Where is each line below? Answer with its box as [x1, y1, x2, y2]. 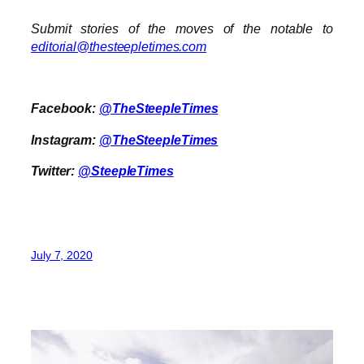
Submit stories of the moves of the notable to [31, 20, 333, 36]
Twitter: [31, 162, 79, 178]
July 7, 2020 [31, 249, 93, 262]
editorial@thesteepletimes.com [31, 38, 207, 54]
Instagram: [31, 132, 99, 147]
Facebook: [31, 101, 100, 116]
